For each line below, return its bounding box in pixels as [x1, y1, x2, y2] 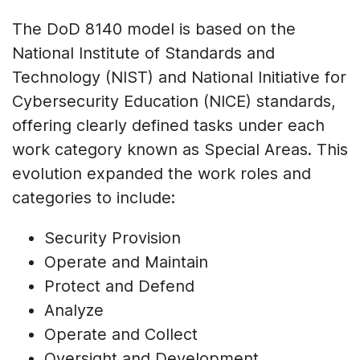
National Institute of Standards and [12, 43, 275, 63]
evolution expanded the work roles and [12, 164, 311, 184]
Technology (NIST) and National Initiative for [12, 67, 346, 88]
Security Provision [44, 228, 181, 248]
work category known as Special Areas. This [12, 140, 348, 160]
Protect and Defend [44, 276, 194, 297]
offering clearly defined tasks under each [12, 116, 325, 136]
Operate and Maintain [44, 252, 208, 272]
